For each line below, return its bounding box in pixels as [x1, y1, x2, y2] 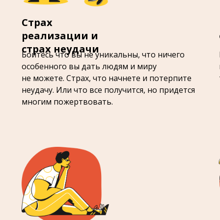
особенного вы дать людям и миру [22, 61, 157, 72]
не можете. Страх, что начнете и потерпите [22, 73, 192, 83]
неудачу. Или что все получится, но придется [22, 84, 195, 95]
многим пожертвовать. [22, 96, 113, 107]
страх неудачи [22, 42, 99, 55]
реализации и [22, 29, 98, 42]
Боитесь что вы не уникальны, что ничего [22, 49, 185, 60]
